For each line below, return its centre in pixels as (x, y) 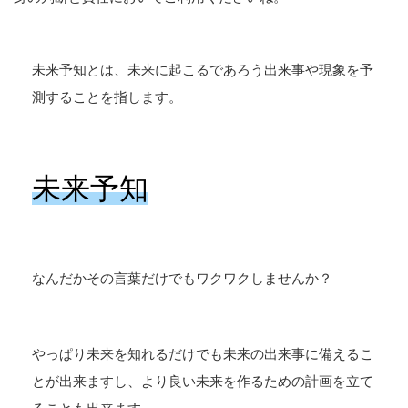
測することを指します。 (107, 97)
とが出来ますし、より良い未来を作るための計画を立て (203, 381)
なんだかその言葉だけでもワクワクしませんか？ (182, 279)
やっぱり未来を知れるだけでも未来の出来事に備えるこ (203, 353)
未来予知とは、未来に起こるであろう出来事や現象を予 (203, 70)
